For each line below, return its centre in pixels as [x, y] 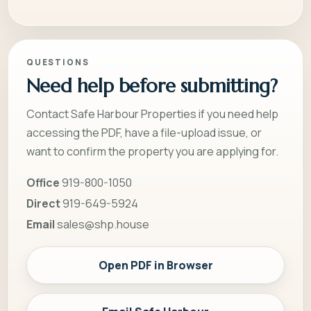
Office [43, 183]
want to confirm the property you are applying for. [152, 152]
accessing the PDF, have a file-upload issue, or [144, 133]
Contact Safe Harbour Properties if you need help [152, 114]
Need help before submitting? [152, 86]
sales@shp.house [103, 224]
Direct [43, 204]
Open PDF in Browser [155, 266]
